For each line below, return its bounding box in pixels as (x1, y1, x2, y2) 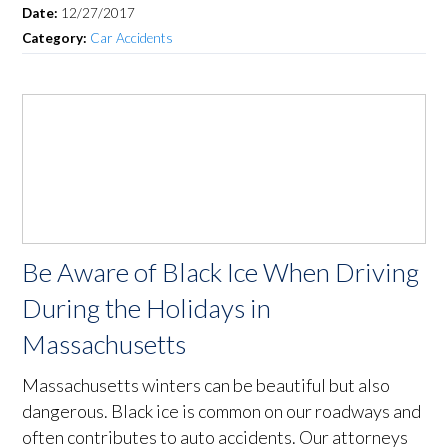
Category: (22, 30, 91, 47)
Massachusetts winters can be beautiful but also (22, 374, 391, 397)
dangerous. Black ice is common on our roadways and (22, 400, 422, 423)
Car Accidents (90, 30, 174, 47)
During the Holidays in (22, 292, 272, 325)
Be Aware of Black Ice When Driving (22, 256, 420, 289)
